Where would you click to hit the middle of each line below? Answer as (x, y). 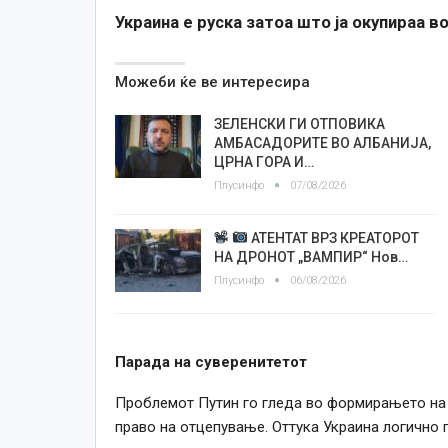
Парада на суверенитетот (210, 361)
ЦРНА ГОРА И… (263, 161)
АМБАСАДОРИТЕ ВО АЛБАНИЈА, (322, 142)
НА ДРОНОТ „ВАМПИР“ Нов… (310, 256)
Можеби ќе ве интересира (212, 81)
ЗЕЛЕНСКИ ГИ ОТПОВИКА (299, 123)
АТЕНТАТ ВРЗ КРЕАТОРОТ (334, 237)
